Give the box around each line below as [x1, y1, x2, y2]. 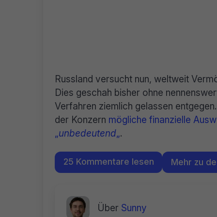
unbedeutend [59, 127, 116, 139]
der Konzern [55, 114, 108, 126]
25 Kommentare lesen [63, 156, 154, 167]
